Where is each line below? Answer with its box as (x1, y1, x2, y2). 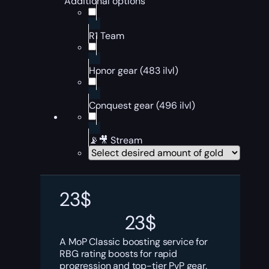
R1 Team (89, 29, 125, 42)
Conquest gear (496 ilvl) (89, 99, 196, 112)
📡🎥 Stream (89, 134, 143, 147)
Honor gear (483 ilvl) (89, 64, 179, 77)
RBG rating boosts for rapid (59, 247, 177, 260)
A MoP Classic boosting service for (59, 235, 208, 248)
